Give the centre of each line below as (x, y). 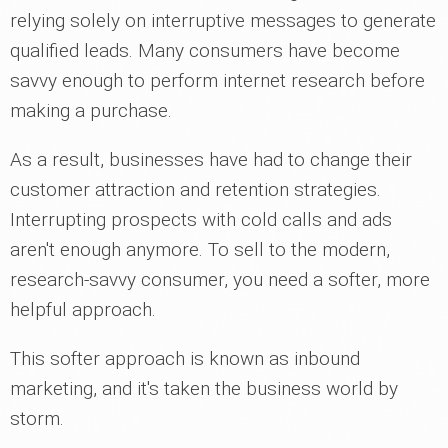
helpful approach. (83, 309)
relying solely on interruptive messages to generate (223, 20)
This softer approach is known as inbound (185, 358)
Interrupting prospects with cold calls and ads (201, 219)
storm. (37, 418)
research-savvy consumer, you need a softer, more (220, 279)
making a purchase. (91, 110)
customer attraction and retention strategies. (195, 189)
